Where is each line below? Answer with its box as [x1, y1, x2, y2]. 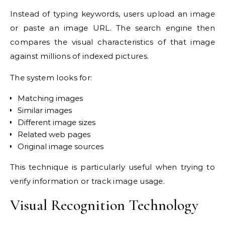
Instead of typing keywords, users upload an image [10, 9, 215, 19]
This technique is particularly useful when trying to [10, 162, 215, 172]
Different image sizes [18, 118, 95, 128]
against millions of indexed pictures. [10, 51, 149, 61]
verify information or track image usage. [10, 176, 165, 186]
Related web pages [18, 130, 90, 140]
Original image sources [18, 142, 103, 152]
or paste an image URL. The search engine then [10, 23, 215, 33]
